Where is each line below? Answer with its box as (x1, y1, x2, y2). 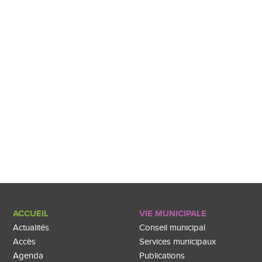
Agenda (13, 251, 43, 261)
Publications (139, 251, 185, 261)
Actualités (13, 223, 49, 233)
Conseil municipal (139, 223, 206, 233)
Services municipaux (139, 237, 216, 247)
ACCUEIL (13, 208, 49, 219)
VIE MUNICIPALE (139, 208, 207, 219)
